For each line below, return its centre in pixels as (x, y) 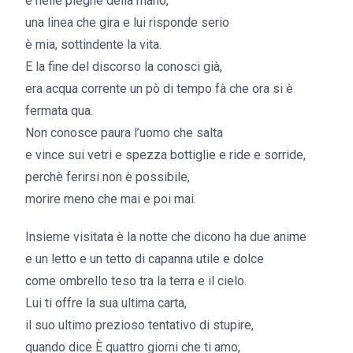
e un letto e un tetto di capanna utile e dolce (145, 259)
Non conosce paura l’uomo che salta (124, 133)
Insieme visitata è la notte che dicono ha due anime (166, 237)
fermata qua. (59, 111)
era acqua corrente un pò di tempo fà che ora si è (159, 89)
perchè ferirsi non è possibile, (108, 177)
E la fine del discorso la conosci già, (124, 67)
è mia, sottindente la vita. (93, 45)
